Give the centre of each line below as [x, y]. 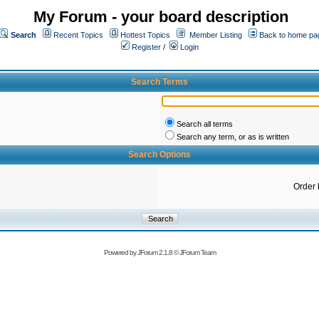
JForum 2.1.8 [155, 252]
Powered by [120, 252]
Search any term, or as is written [233, 137]
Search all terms [205, 124]
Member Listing [216, 35]
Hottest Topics [145, 35]
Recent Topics [78, 35]
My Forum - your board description [161, 17]
